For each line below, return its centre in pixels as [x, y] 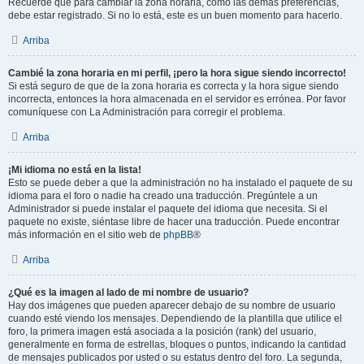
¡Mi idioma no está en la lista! [75, 170]
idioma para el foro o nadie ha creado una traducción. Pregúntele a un [163, 196]
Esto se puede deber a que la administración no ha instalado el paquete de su [180, 183]
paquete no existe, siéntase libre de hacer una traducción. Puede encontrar [174, 222]
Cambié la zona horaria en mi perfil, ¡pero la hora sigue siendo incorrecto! [177, 73]
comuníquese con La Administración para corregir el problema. [147, 112]
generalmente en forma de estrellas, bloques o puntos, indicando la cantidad [177, 344]
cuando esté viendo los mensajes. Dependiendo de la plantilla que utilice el [175, 318]
